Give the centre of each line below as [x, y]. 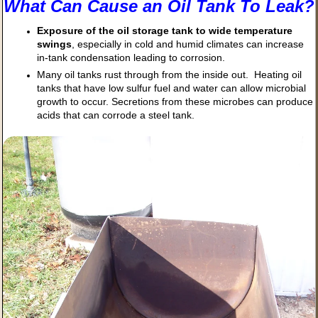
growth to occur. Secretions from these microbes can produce [175, 101]
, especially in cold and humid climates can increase [188, 44]
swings [54, 44]
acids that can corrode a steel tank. [116, 115]
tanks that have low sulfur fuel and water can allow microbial [171, 88]
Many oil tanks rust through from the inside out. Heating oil [169, 74]
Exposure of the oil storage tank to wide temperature [165, 30]
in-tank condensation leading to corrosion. [131, 57]
